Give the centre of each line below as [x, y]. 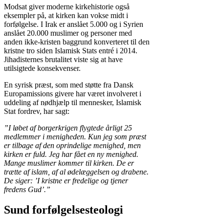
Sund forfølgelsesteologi [64, 210]
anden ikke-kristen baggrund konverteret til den [77, 42]
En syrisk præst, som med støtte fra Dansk [69, 85]
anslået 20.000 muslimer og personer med [68, 33]
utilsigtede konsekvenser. [42, 68]
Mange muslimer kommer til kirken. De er [69, 163]
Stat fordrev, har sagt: [37, 111]
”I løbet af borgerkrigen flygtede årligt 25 [68, 128]
